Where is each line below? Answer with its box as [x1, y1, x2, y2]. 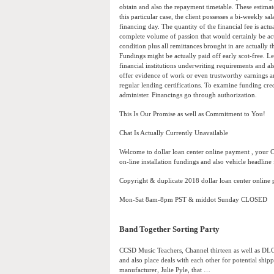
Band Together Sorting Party [119, 225, 220, 234]
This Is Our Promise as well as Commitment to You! [119, 110, 265, 118]
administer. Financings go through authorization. [119, 91, 257, 99]
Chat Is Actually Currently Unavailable [119, 129, 228, 137]
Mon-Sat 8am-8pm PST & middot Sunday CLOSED [119, 196, 267, 204]
